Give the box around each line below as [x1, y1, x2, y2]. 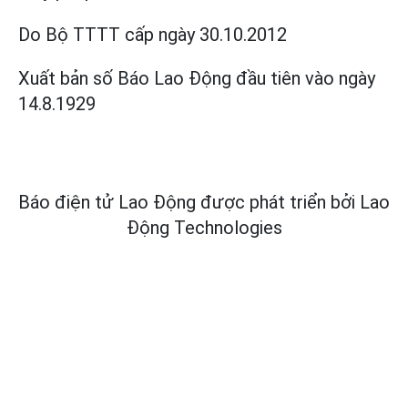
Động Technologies [126, 217, 282, 240]
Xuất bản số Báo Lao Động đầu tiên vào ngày [18, 67, 375, 90]
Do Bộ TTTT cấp [18, 24, 154, 46]
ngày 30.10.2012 [158, 24, 287, 46]
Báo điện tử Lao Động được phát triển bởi [18, 191, 355, 214]
